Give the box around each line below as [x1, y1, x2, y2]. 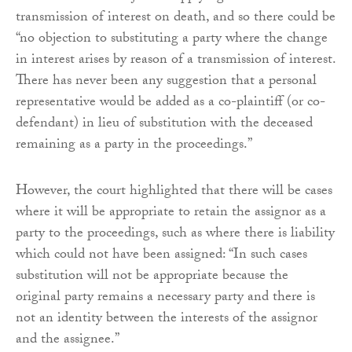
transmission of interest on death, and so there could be [16, 6, 335, 31]
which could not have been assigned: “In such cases [16, 244, 307, 269]
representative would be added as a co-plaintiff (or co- [16, 91, 325, 116]
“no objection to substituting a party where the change [16, 27, 328, 53]
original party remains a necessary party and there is [16, 286, 315, 311]
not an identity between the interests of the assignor [16, 307, 317, 332]
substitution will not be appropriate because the [16, 265, 288, 290]
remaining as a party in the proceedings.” [16, 134, 252, 159]
